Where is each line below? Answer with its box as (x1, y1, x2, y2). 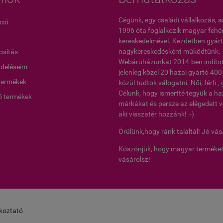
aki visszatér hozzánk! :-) (118, 110, 194, 118)
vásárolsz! (118, 155, 152, 163)
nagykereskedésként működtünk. (118, 47, 221, 55)
